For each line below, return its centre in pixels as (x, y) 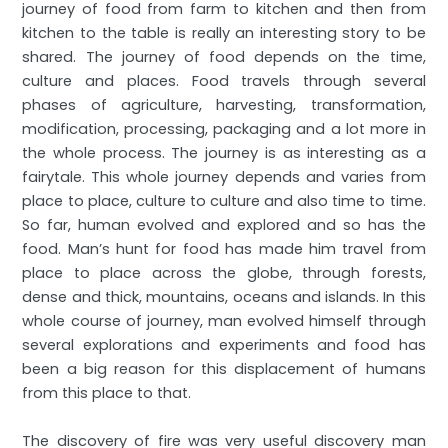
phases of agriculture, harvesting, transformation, (224, 105)
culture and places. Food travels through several (224, 81)
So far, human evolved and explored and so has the (224, 225)
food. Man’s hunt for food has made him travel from (224, 249)
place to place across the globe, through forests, (224, 273)
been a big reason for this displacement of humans (224, 369)
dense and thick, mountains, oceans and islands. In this (224, 297)
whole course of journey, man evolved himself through (224, 321)
